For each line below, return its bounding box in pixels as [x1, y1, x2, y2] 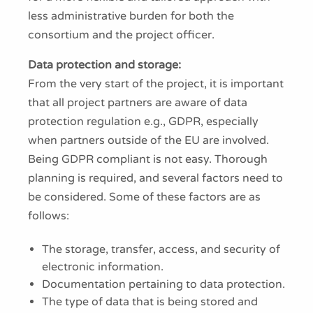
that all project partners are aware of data [28, 96, 247, 110]
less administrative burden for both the [28, 9, 234, 23]
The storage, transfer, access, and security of [42, 242, 280, 257]
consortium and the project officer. [28, 28, 214, 42]
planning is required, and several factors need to [28, 171, 283, 185]
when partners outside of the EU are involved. [28, 133, 269, 147]
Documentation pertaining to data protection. [42, 277, 285, 292]
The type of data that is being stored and [42, 295, 258, 310]
